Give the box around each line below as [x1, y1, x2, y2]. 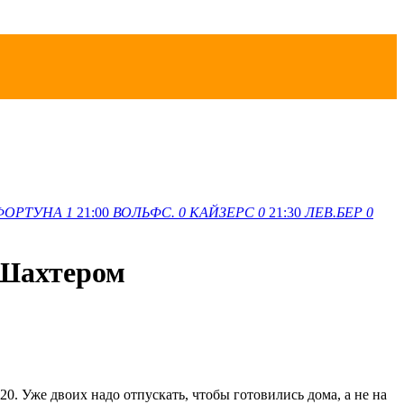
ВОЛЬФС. [113, 204, 175, 220]
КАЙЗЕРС [189, 204, 254, 220]
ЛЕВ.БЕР [305, 204, 363, 220]
